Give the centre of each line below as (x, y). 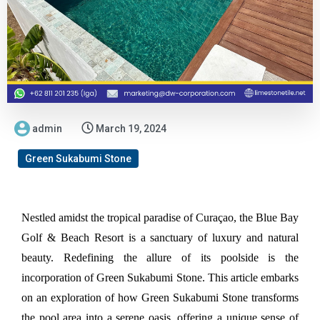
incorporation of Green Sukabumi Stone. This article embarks (160, 277)
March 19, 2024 (131, 128)
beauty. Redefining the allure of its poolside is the (160, 257)
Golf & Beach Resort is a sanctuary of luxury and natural (160, 237)
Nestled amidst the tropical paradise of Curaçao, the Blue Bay (160, 217)
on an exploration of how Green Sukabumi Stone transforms (160, 297)
